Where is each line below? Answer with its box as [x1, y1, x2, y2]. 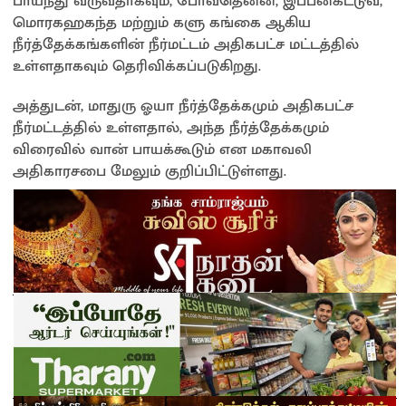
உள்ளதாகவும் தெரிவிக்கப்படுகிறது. [13, 53, 261, 79]
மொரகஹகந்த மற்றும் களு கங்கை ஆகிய [13, 9, 311, 35]
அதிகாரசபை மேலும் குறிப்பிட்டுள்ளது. [13, 158, 286, 184]
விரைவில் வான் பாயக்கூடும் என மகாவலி [13, 136, 312, 162]
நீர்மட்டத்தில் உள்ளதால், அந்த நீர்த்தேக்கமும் [13, 114, 329, 140]
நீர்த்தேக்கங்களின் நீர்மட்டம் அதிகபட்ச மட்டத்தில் [13, 31, 359, 57]
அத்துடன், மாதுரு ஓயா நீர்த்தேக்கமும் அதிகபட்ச [13, 92, 353, 119]
